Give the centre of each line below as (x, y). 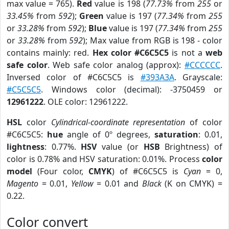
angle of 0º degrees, (109, 134)
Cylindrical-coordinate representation (118, 122)
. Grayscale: (198, 77)
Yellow (82, 184)
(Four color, (60, 171)
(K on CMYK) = (192, 184)
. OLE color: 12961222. (86, 102)
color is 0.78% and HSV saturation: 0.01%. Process (104, 159)
